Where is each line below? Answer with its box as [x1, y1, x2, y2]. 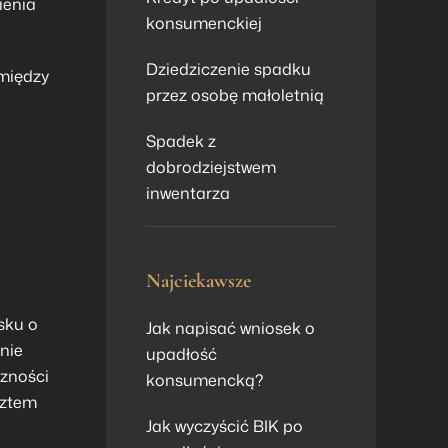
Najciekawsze [146, 269, 251, 293]
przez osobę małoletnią [146, 84, 324, 106]
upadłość [146, 343, 217, 365]
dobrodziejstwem [146, 156, 276, 178]
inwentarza [146, 182, 230, 204]
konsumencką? [146, 369, 263, 391]
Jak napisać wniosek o [146, 317, 315, 339]
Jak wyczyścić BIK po [146, 415, 303, 437]
